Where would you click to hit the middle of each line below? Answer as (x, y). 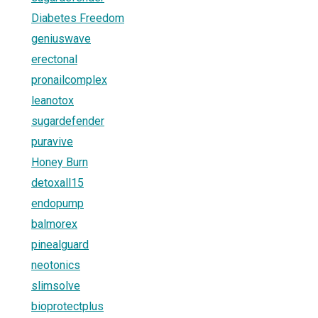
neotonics (56, 265)
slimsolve (56, 285)
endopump (57, 203)
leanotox (53, 100)
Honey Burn (60, 162)
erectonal (54, 59)
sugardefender (68, 121)
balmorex (54, 224)
